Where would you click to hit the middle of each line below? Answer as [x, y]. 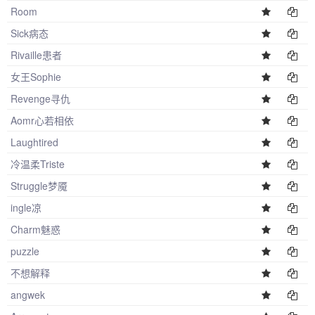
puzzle [25, 251]
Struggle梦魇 [39, 186]
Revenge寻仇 [40, 98]
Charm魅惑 [36, 229]
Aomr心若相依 [42, 120]
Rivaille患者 [36, 55]
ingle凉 [26, 207]
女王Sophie [36, 77]
